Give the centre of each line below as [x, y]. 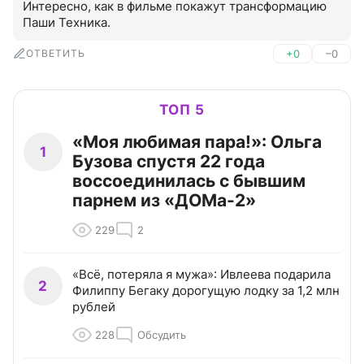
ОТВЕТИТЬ [56, 54]
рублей [94, 307]
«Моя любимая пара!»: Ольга [197, 142]
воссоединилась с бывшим [189, 181]
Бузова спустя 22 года [169, 162]
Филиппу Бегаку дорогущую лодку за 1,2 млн [206, 291]
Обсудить [162, 335]
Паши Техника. [67, 23]
